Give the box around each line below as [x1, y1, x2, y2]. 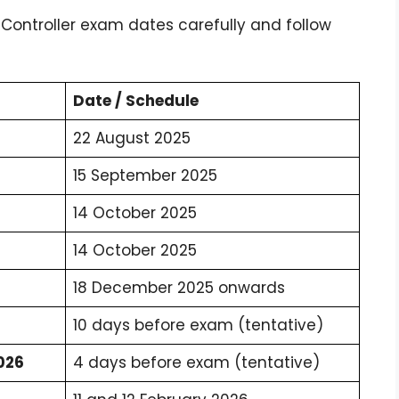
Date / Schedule [73, 89, 199, 111]
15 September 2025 [73, 164, 217, 186]
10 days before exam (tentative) [73, 313, 323, 336]
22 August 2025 [73, 126, 191, 149]
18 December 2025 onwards [73, 276, 285, 298]
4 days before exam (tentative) [73, 351, 320, 373]
